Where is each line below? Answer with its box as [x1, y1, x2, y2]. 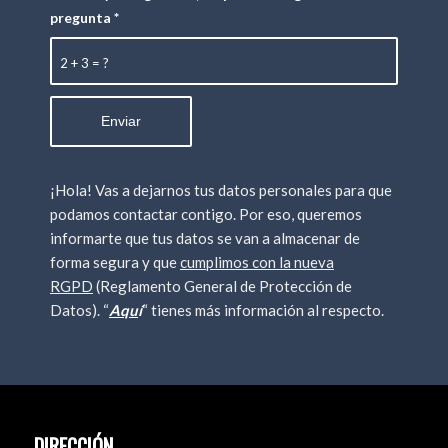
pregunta [50, 9, 114, 27]
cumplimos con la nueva [180, 253, 334, 272]
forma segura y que [50, 253, 180, 272]
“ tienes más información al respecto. [142, 301, 384, 320]
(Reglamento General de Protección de [93, 277, 352, 296]
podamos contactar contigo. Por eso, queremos [50, 205, 362, 224]
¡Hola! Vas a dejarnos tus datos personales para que [50, 181, 392, 200]
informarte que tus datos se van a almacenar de [50, 229, 360, 248]
